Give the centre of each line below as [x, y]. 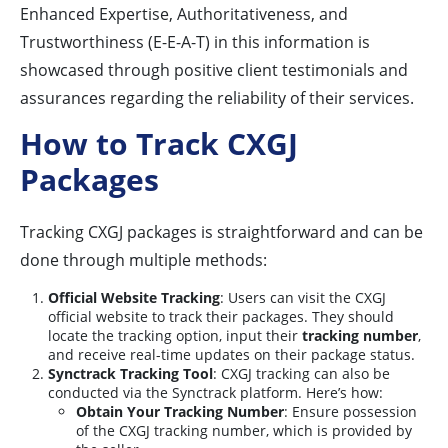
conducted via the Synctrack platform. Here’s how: [215, 393]
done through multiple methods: [143, 260]
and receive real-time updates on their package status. [231, 355]
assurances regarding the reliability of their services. [217, 98]
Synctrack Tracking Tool [130, 374]
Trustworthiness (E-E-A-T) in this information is [195, 42]
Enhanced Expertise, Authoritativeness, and [184, 14]
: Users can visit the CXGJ [303, 298]
